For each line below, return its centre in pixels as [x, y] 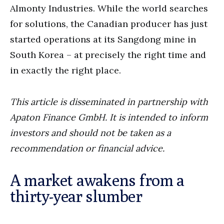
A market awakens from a [97, 180]
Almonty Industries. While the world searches [109, 8]
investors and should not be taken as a [90, 132]
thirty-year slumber [76, 196]
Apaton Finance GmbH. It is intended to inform [109, 117]
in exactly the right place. [65, 70]
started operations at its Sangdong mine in [103, 39]
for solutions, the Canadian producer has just [109, 23]
